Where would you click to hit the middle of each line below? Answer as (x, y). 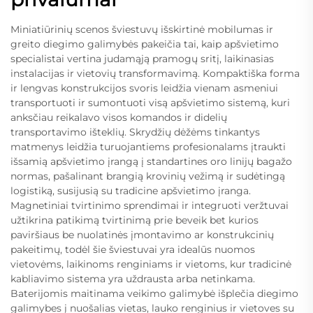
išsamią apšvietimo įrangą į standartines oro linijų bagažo (151, 161)
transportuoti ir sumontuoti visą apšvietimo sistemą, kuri (150, 102)
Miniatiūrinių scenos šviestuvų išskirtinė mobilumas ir (142, 29)
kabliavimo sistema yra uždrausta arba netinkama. (133, 278)
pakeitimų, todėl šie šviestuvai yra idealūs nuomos (133, 249)
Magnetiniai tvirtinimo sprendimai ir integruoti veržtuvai (150, 205)
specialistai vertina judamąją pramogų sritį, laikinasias (142, 58)
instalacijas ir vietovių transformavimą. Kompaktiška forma (155, 73)
